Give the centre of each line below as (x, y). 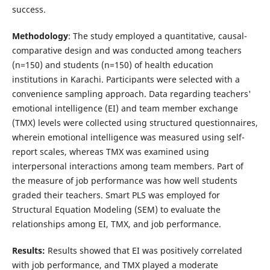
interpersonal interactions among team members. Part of (127, 166)
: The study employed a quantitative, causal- (157, 36)
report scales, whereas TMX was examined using (110, 151)
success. (29, 9)
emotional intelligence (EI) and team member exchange (125, 108)
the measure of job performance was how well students (124, 180)
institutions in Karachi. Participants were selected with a (126, 79)
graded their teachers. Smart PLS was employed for (116, 195)
